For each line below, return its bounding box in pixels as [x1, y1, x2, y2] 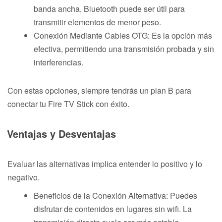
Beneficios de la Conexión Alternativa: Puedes [34, 189, 197, 201]
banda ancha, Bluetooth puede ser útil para [34, 2, 185, 14]
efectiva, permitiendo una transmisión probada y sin [34, 43, 214, 55]
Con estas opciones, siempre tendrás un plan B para [7, 84, 191, 96]
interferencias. [34, 56, 83, 68]
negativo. [7, 171, 40, 183]
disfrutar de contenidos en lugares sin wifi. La [34, 203, 192, 215]
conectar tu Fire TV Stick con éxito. [7, 98, 129, 110]
